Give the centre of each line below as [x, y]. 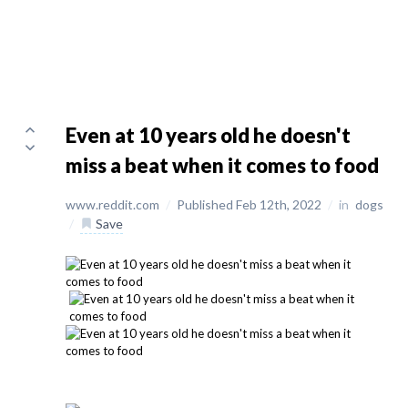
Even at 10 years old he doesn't [208, 135]
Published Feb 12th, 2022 [250, 204]
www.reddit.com [114, 204]
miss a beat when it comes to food [222, 165]
